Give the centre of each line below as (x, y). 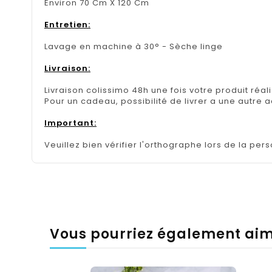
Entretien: (67, 25)
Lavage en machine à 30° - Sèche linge (134, 47)
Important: (70, 123)
